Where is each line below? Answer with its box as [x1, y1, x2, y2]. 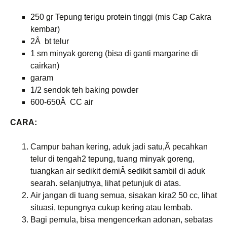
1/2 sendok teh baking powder [30, 86, 138, 94]
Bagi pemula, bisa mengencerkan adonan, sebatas [30, 215, 213, 224]
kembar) [30, 25, 60, 33]
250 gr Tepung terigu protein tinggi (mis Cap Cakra [30, 13, 211, 21]
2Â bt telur [30, 37, 69, 46]
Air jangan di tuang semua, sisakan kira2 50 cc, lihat [30, 191, 217, 200]
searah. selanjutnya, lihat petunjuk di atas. [30, 179, 181, 187]
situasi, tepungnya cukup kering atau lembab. [30, 203, 193, 212]
